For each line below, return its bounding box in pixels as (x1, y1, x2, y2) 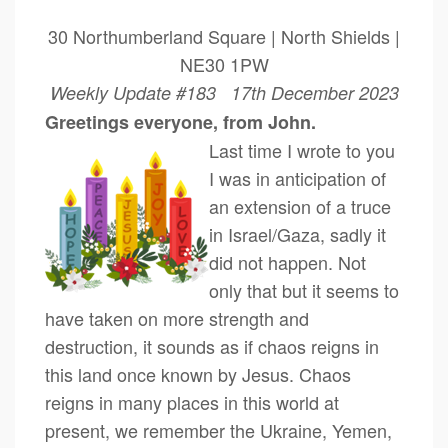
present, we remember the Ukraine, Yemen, (45, 417, 392, 443)
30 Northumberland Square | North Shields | (48, 23, 400, 49)
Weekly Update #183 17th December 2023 (49, 80, 399, 105)
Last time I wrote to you (209, 137, 395, 163)
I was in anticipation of (209, 165, 386, 191)
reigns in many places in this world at (45, 389, 339, 415)
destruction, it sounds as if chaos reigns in (45, 333, 379, 359)
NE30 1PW (179, 51, 269, 77)
